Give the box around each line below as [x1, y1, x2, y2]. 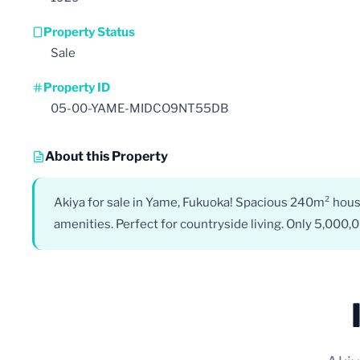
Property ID [43, 80, 110, 95]
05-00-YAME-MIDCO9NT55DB [51, 100, 228, 116]
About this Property [45, 148, 168, 164]
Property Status [43, 24, 135, 39]
